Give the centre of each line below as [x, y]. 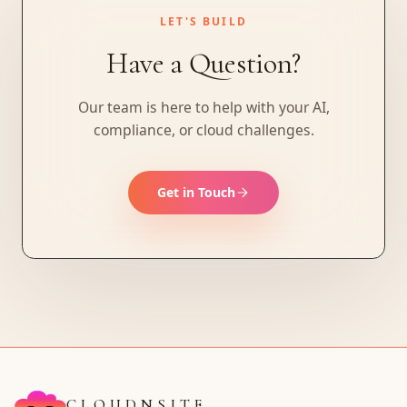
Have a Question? [203, 63]
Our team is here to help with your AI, [203, 107]
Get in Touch [196, 192]
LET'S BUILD [203, 21]
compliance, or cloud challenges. [203, 130]
